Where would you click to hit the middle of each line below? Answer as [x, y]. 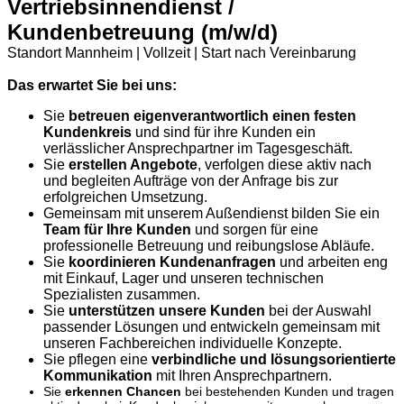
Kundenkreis [87, 132]
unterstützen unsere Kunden [167, 310]
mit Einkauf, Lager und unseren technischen [184, 278]
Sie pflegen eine [97, 359]
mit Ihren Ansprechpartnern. [242, 375]
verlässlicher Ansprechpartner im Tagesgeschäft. [198, 148]
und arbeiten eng [332, 262]
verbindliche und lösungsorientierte [274, 359]
